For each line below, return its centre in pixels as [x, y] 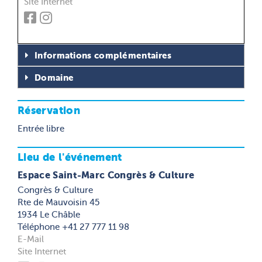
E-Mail [31, 239]
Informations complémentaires [103, 56]
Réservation [49, 110]
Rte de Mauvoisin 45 [58, 202]
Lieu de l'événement [70, 157]
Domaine [54, 78]
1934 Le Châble [49, 215]
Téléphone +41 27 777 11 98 [73, 227]
